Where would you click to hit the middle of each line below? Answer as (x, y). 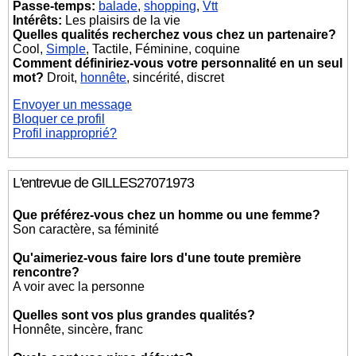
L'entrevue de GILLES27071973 (104, 183)
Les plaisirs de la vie (122, 20)
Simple (66, 49)
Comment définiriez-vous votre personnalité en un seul (178, 63)
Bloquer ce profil (59, 119)
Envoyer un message (73, 104)
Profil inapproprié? (65, 133)
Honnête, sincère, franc (78, 329)
